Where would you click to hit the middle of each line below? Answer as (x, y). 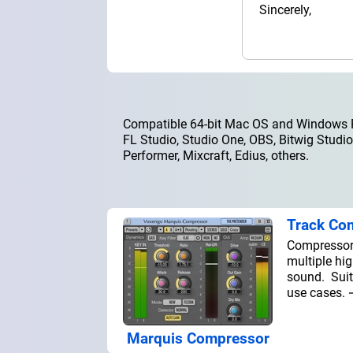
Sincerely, (285, 9)
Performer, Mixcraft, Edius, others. (216, 155)
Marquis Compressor (198, 338)
